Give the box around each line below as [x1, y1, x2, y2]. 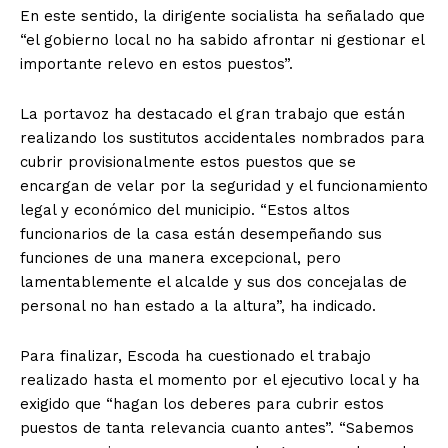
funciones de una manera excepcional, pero [20, 249, 341, 268]
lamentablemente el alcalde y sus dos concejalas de [20, 273, 407, 292]
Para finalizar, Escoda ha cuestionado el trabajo [20, 347, 371, 366]
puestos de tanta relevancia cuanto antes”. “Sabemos [20, 419, 414, 438]
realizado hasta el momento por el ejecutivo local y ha [20, 371, 420, 390]
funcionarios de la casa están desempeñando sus [20, 225, 382, 244]
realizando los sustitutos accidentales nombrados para [20, 129, 425, 148]
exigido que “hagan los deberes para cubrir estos [20, 395, 384, 414]
